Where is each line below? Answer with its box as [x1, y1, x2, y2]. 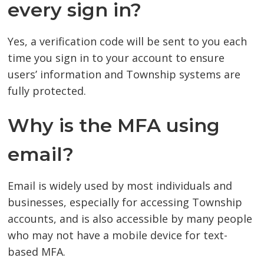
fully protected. [8, 83, 87, 98]
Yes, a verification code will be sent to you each [8, 34, 247, 48]
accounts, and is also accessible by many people [8, 211, 253, 226]
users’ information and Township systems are [8, 67, 241, 81]
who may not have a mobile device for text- [8, 227, 228, 242]
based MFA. [8, 244, 66, 259]
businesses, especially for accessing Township [8, 194, 243, 209]
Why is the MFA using [8, 113, 220, 137]
